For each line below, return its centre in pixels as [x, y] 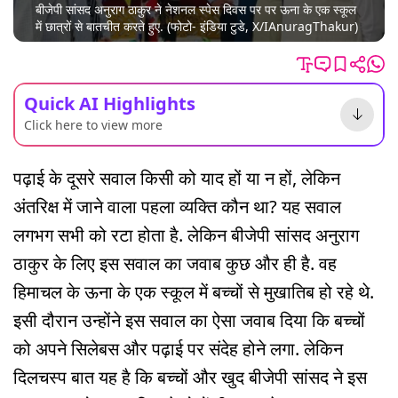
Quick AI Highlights [110, 103]
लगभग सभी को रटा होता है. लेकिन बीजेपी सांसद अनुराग [186, 235]
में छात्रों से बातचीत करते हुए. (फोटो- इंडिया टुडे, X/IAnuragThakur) [197, 27]
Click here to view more [93, 124]
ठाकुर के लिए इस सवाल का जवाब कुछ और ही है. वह [175, 263]
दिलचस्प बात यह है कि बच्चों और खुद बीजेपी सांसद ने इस [190, 377]
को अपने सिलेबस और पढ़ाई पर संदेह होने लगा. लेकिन [178, 348]
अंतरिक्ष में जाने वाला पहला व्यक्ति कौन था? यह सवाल [177, 206]
